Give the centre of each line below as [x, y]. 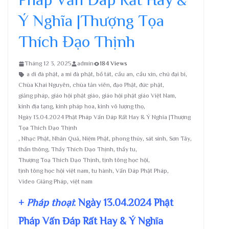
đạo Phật [124, 85]
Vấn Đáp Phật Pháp [141, 171]
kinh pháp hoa [75, 106]
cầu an [124, 74]
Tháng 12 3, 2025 [48, 63]
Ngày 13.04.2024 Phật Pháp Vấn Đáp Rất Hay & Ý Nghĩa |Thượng [105, 117]
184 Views [113, 63]
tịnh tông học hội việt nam [53, 171]
